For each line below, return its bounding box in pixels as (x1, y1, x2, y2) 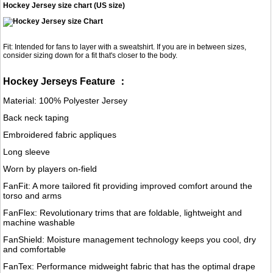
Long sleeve (3, 147, 51, 157)
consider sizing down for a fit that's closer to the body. (3, 51, 178, 60)
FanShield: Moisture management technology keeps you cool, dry (3, 235, 257, 245)
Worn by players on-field (3, 164, 97, 174)
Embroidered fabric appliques (3, 130, 117, 140)
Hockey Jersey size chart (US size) (3, 1, 126, 10)
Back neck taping (3, 113, 69, 123)
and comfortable (3, 244, 66, 255)
